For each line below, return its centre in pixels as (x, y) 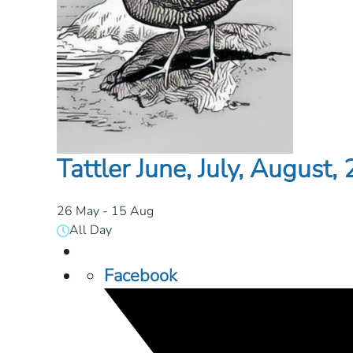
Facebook (141, 276)
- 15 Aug (126, 212)
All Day (91, 230)
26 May (78, 212)
